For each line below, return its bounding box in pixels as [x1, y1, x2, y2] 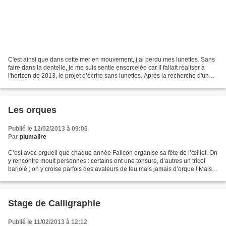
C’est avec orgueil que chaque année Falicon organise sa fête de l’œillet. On [8, 149, 217, 156]
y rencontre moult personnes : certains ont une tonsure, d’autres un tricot [8, 157, 205, 164]
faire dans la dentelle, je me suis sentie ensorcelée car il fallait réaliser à [8, 64, 205, 71]
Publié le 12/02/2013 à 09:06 [8, 125, 88, 132]
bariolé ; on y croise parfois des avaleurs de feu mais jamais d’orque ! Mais [8, 165, 212, 173]
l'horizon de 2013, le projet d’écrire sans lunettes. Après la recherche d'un [8, 72, 209, 79]
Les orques [8, 104, 56, 115]
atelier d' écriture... [8, 80, 58, 87]
